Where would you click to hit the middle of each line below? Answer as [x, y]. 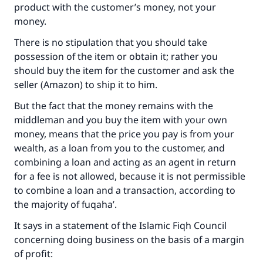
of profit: [33, 254]
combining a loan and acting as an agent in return [125, 162]
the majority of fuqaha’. [65, 204]
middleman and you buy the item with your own [121, 120]
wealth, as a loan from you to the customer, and [119, 148]
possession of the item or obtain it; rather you [116, 56]
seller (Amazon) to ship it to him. [86, 85]
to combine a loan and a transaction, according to [125, 190]
